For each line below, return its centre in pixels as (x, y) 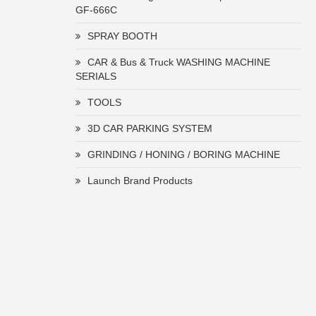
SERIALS (96, 76)
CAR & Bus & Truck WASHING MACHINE (179, 62)
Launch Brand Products (140, 181)
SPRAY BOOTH (122, 36)
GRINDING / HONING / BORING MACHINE (184, 154)
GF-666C (96, 10)
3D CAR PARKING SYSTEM (150, 128)
